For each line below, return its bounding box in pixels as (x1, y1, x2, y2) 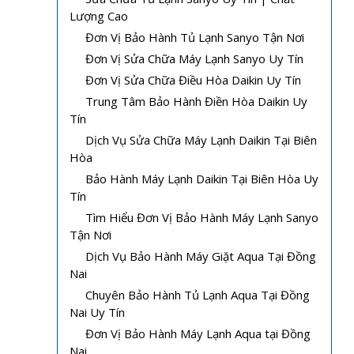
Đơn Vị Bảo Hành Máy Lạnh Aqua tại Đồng (85, 325, 311, 341)
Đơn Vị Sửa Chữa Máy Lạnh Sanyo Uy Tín (85, 50, 303, 66)
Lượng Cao (70, 7, 128, 24)
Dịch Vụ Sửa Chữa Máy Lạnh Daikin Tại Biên (85, 131, 317, 148)
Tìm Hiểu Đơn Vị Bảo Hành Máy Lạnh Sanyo (85, 209, 318, 225)
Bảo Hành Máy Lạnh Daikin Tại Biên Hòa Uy (85, 170, 318, 186)
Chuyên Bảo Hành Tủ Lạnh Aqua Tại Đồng (85, 286, 310, 303)
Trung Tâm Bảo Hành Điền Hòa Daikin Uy (85, 92, 307, 109)
